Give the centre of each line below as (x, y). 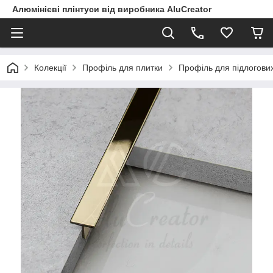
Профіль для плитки (122, 68)
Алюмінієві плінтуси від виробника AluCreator (112, 9)
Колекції (50, 68)
